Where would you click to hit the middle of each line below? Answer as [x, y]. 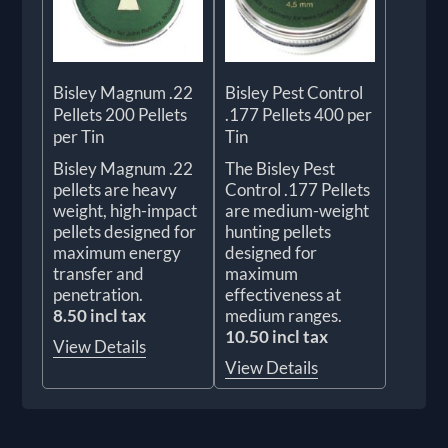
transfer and [99, 274]
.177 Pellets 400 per [298, 115]
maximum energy [117, 253]
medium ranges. [283, 316]
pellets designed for [125, 232]
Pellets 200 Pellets [120, 115]
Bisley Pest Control [294, 93]
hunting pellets [278, 232]
